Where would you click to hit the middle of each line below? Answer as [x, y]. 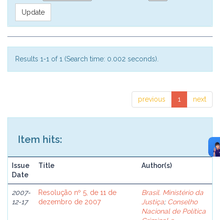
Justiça [153, 202]
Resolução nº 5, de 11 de [77, 192]
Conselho [182, 202]
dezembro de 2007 [69, 202]
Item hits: [40, 139]
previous [152, 99]
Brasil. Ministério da [172, 192]
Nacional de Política [174, 211]
